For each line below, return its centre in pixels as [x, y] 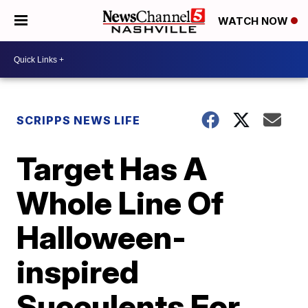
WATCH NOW [254, 21]
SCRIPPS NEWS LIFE [79, 120]
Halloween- [102, 237]
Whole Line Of [120, 203]
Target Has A [112, 168]
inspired [78, 272]
